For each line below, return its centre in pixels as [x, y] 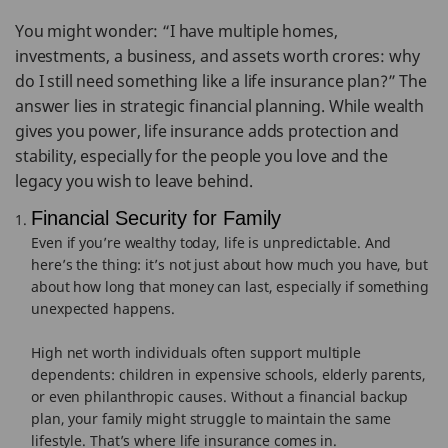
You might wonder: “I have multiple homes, [176, 31]
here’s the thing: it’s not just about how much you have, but [229, 264]
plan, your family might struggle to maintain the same [211, 418]
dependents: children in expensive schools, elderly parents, [229, 374]
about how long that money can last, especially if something [230, 286]
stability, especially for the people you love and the [201, 156]
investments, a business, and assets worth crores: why [217, 56]
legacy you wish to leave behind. [134, 181]
